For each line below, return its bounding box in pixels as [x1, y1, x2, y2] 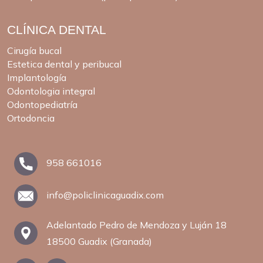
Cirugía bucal [7, 44, 62, 56]
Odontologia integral [7, 85, 95, 97]
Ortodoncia [7, 112, 55, 124]
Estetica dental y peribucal [7, 58, 122, 70]
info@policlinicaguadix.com [46, 189, 164, 201]
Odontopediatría [7, 98, 77, 110]
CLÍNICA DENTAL [7, 23, 106, 37]
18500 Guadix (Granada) [46, 235, 152, 247]
